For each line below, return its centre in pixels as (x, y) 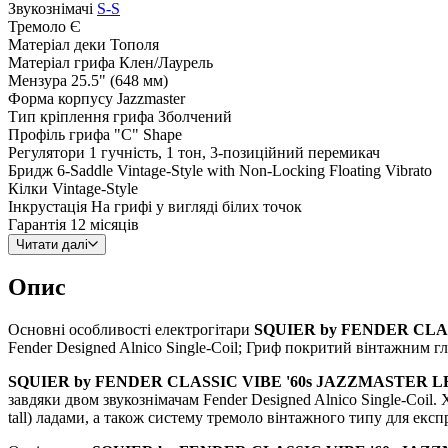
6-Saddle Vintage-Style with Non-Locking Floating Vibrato (244, 170)
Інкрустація (47, 206)
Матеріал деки (57, 44)
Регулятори (46, 152)
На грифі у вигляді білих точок (196, 206)
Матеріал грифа (61, 62)
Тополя (134, 44)
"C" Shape (148, 134)
